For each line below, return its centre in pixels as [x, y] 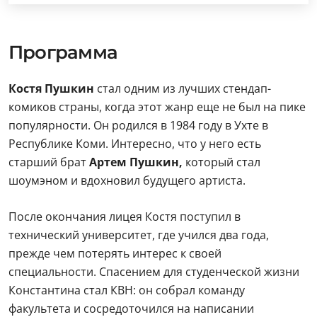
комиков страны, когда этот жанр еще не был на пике [157, 107]
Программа [63, 52]
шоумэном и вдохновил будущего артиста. [127, 180]
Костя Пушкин [51, 88]
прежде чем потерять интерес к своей [115, 253]
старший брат [49, 162]
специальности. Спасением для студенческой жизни [154, 272]
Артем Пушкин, [137, 162]
